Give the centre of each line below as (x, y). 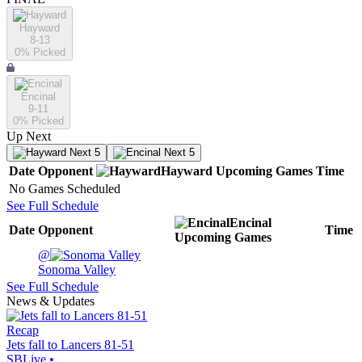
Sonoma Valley (77, 270)
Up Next (29, 137)
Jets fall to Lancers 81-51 (70, 345)
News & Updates (51, 301)
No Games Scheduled (65, 189)
